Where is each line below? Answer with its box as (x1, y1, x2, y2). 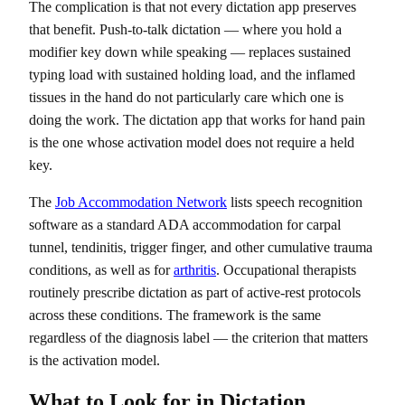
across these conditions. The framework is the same (29, 307, 321, 323)
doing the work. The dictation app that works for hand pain (29, 112, 365, 127)
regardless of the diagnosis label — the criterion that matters (29, 330, 368, 345)
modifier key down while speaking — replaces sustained (29, 44, 351, 60)
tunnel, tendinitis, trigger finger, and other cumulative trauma (29, 240, 372, 255)
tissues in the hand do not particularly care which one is (29, 89, 344, 105)
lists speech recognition (227, 194, 363, 210)
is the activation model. (29, 353, 160, 368)
